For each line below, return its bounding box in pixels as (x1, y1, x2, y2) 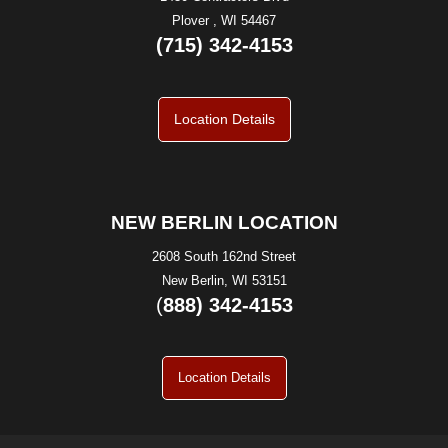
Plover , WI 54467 (172, 13, 276, 29)
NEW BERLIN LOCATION (110, 211, 338, 233)
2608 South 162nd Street (152, 248, 296, 264)
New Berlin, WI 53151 (161, 272, 287, 288)
